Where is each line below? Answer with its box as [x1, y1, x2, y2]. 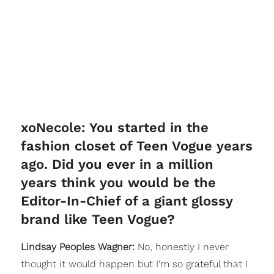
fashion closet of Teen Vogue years [20, 138, 253, 154]
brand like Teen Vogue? [20, 212, 175, 227]
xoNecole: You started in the [20, 120, 209, 135]
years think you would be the [20, 175, 216, 190]
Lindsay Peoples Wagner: [20, 241, 138, 253]
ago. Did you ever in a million [20, 157, 213, 172]
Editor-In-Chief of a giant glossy [20, 193, 232, 209]
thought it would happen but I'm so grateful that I [20, 258, 248, 270]
